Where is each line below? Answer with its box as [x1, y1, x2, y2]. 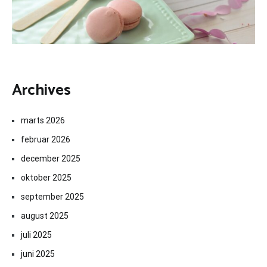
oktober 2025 [21, 173, 72, 183]
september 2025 [21, 192, 84, 202]
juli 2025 [21, 230, 52, 240]
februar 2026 [21, 135, 70, 145]
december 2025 [21, 154, 80, 164]
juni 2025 [21, 249, 55, 259]
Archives [12, 77, 71, 103]
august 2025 [21, 211, 69, 221]
